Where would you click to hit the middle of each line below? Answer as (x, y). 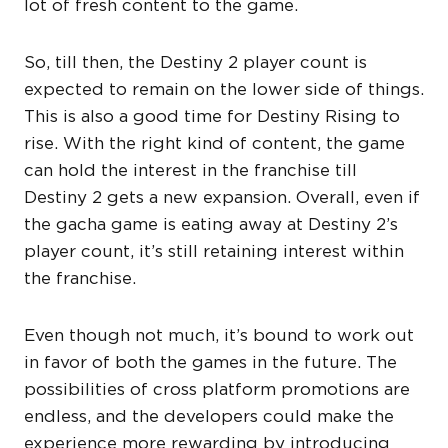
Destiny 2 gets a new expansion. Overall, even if (222, 197)
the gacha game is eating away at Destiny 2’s (211, 224)
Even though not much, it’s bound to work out (219, 335)
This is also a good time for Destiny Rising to (212, 116)
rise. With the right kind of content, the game (214, 143)
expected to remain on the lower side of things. (224, 89)
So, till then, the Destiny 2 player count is (195, 62)
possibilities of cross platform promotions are (217, 389)
